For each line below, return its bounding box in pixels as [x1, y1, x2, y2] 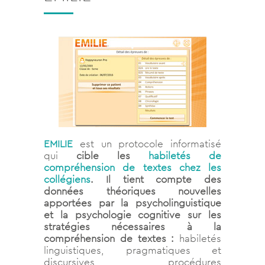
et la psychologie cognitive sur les [44, 208, 221, 221]
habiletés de [148, 148, 221, 162]
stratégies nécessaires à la [44, 219, 221, 233]
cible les [76, 148, 148, 162]
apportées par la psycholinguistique [44, 196, 221, 209]
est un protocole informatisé [79, 137, 221, 150]
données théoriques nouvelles [44, 184, 221, 198]
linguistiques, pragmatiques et [44, 243, 221, 257]
